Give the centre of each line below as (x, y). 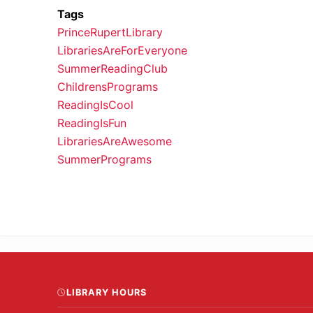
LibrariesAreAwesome (115, 141)
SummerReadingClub (112, 68)
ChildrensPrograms (108, 86)
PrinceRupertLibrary (110, 32)
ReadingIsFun (92, 123)
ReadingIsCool (95, 104)
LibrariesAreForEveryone (122, 50)
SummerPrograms (104, 159)
